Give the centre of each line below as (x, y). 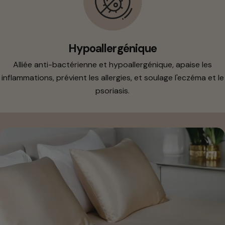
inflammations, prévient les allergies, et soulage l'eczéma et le (113, 78)
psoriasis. (113, 91)
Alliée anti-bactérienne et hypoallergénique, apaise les (113, 65)
